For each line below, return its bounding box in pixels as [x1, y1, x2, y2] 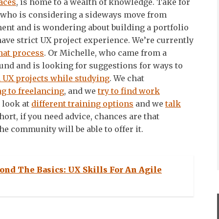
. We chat [109, 73, 144, 83]
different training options [31, 98, 133, 109]
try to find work [98, 86, 160, 96]
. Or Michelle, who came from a [44, 47, 167, 58]
